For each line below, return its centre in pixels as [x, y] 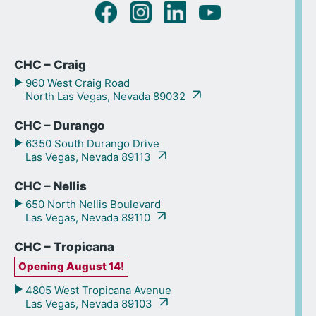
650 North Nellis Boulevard [91, 204]
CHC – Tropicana [64, 247]
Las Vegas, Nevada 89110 [89, 218]
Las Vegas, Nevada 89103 [90, 303]
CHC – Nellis [50, 186]
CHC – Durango [60, 126]
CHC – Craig [50, 65]
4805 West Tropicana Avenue [97, 290]
